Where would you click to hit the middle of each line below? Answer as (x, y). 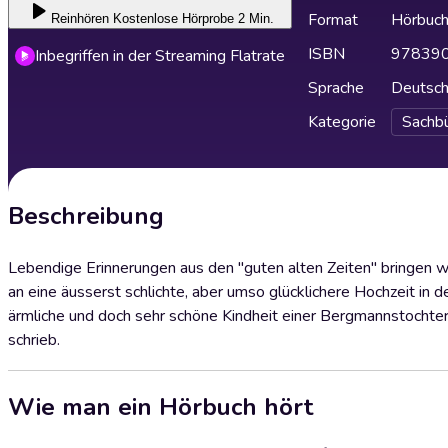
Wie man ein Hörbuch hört (160, 406)
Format (333, 20)
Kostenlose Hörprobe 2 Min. (193, 18)
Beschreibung (86, 216)
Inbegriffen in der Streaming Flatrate (160, 56)
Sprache (336, 88)
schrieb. (34, 340)
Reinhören (79, 18)
